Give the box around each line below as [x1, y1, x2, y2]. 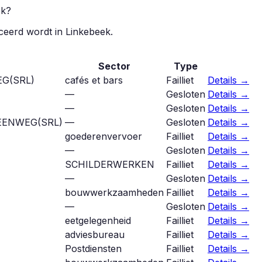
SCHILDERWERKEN [65, 158, 154, 170]
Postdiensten [65, 242, 122, 254]
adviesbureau [65, 228, 125, 240]
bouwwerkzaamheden [65, 186, 164, 198]
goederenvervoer [65, 130, 142, 142]
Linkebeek [65, 25, 111, 37]
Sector [98, 60, 130, 72]
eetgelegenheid [65, 214, 131, 226]
